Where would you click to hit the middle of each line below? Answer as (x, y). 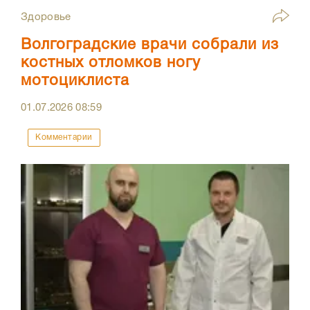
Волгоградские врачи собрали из (150, 45)
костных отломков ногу (111, 63)
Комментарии (64, 137)
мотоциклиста (75, 81)
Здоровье (46, 17)
